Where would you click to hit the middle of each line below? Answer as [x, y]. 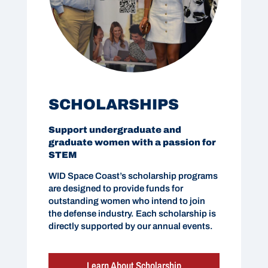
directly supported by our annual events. [130, 226]
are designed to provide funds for [115, 188]
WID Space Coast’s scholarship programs [133, 176]
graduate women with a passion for [132, 142]
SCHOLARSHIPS [113, 104]
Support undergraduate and [115, 130]
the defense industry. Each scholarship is [132, 214]
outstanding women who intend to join [127, 201]
